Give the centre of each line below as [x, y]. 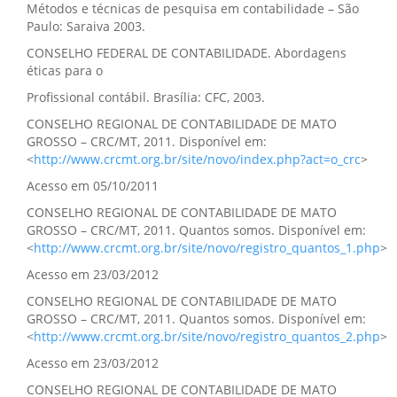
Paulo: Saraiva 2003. [86, 26]
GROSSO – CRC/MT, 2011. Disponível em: [147, 141]
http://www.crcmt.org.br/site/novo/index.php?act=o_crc [197, 159]
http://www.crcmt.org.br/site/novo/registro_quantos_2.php [207, 336]
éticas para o [65, 70]
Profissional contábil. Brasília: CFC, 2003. [146, 97]
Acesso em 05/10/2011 [93, 186]
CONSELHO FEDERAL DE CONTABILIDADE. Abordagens [187, 53]
